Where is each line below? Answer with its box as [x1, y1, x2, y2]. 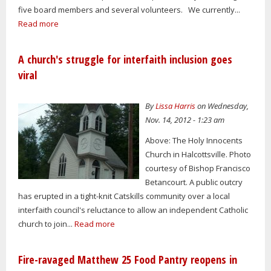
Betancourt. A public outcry [145, 177, 243, 188]
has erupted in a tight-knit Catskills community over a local [18, 191, 230, 202]
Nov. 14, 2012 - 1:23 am [145, 114, 225, 125]
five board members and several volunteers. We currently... [18, 4, 240, 15]
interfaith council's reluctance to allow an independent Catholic [18, 204, 248, 216]
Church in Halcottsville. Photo [145, 149, 252, 160]
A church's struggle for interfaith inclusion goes [18, 51, 232, 67]
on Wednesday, [195, 100, 249, 111]
